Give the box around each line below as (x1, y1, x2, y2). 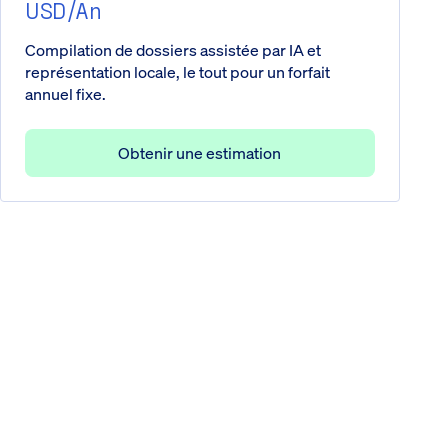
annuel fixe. (25, 82, 106, 105)
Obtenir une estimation (118, 141, 281, 164)
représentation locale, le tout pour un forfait (25, 60, 330, 83)
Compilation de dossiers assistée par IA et (25, 38, 321, 61)
